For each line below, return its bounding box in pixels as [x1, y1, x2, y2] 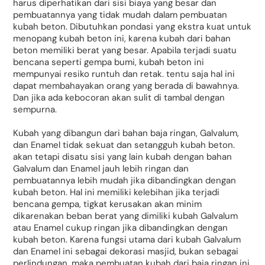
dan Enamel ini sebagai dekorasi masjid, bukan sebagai [13, 245, 239, 257]
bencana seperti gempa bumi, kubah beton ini [13, 56, 205, 69]
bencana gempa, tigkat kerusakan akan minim [13, 198, 202, 210]
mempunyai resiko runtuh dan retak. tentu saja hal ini [13, 68, 235, 80]
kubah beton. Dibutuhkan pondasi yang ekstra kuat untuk [13, 21, 252, 33]
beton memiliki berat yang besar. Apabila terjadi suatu [13, 44, 237, 57]
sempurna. [13, 104, 57, 116]
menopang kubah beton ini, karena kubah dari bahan [13, 33, 231, 45]
